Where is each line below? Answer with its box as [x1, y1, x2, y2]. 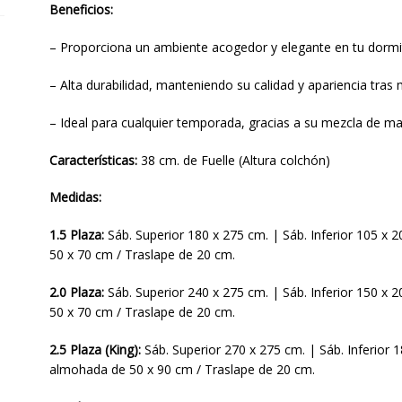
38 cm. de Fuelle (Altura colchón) [136, 151, 330, 169]
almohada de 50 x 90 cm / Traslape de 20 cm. [48, 360, 315, 378]
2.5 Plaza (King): [48, 340, 141, 358]
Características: [48, 151, 137, 169]
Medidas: [48, 188, 101, 206]
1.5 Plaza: [48, 226, 104, 244]
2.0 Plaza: [48, 284, 104, 301]
